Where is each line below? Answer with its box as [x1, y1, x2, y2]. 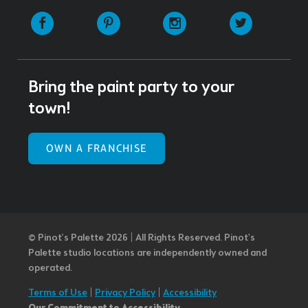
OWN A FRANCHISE [46, 142, 148, 155]
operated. [28, 261, 72, 275]
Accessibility [163, 286, 217, 300]
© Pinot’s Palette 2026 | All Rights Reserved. [28, 231, 222, 245]
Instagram [195, 9, 256, 27]
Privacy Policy [95, 286, 155, 300]
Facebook [63, 9, 121, 27]
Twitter [261, 9, 306, 27]
